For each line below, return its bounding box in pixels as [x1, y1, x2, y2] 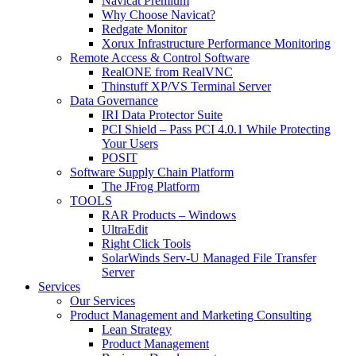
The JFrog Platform [102, 179, 199, 193]
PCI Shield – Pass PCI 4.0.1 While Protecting [102, 122, 331, 136]
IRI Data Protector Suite [102, 107, 222, 122]
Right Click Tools [102, 236, 191, 250]
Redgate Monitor [102, 21, 187, 36]
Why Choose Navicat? [102, 7, 215, 21]
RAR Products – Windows [102, 207, 236, 222]
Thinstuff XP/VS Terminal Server [102, 79, 271, 93]
